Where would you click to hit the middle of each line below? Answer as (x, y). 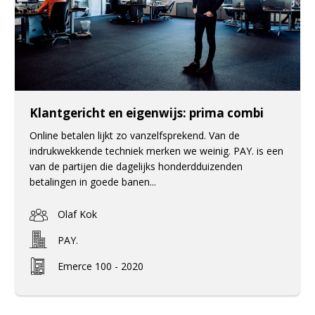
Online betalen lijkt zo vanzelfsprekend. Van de (134, 135)
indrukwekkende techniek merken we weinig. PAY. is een (156, 150)
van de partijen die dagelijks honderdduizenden (136, 166)
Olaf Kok (77, 214)
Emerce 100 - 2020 (100, 266)
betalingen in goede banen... (92, 181)
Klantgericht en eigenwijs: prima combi (146, 112)
